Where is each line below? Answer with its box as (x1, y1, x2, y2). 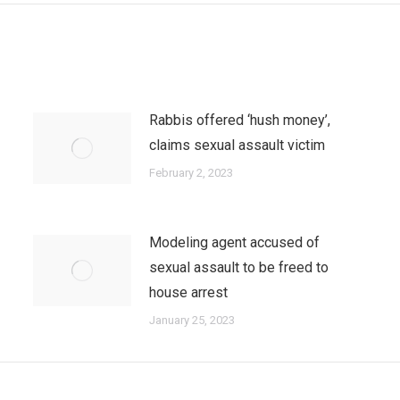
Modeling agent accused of (148, 234, 320, 251)
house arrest (148, 284, 228, 301)
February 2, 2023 (148, 166, 233, 179)
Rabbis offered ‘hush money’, (148, 112, 330, 129)
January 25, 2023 (148, 313, 235, 327)
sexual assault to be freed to (148, 259, 329, 276)
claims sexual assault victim (148, 137, 325, 154)
